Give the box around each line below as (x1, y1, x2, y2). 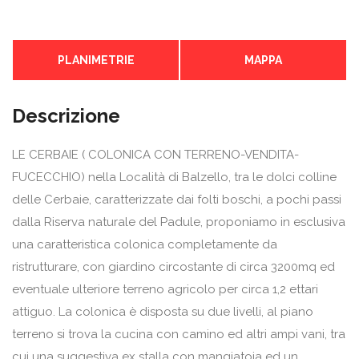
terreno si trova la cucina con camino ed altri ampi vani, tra (12, 326, 345, 341)
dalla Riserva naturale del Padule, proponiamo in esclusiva (12, 214, 345, 229)
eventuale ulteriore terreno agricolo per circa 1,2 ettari (12, 281, 318, 296)
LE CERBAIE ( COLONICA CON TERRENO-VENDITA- (12, 147, 299, 162)
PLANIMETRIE (57, 53, 135, 67)
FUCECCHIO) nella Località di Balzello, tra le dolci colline (12, 169, 337, 184)
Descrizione (12, 103, 120, 127)
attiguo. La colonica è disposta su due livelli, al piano (12, 304, 313, 319)
